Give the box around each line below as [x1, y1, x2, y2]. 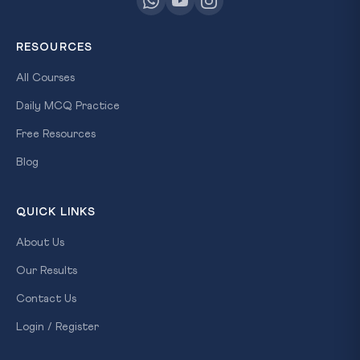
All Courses [16, 72, 75, 84]
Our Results [16, 265, 77, 276]
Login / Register [16, 321, 99, 333]
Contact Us [16, 293, 76, 305]
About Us [16, 237, 64, 248]
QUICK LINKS [16, 207, 96, 218]
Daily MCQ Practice [16, 100, 120, 112]
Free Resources [16, 129, 96, 140]
